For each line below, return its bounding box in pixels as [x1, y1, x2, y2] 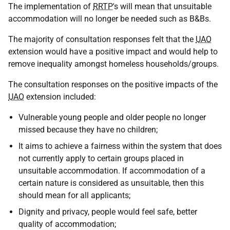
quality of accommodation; [18, 219, 116, 229]
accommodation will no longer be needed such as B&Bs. [8, 14, 211, 24]
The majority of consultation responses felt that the [8, 34, 196, 44]
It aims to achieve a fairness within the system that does [18, 141, 222, 151]
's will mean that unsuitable [113, 2, 212, 11]
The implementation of [8, 2, 93, 11]
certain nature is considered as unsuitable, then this [18, 178, 204, 188]
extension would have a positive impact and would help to [8, 47, 218, 56]
